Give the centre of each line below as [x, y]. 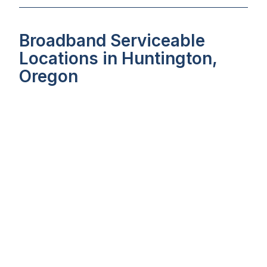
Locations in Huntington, [118, 58]
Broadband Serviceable [112, 41]
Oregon [49, 76]
